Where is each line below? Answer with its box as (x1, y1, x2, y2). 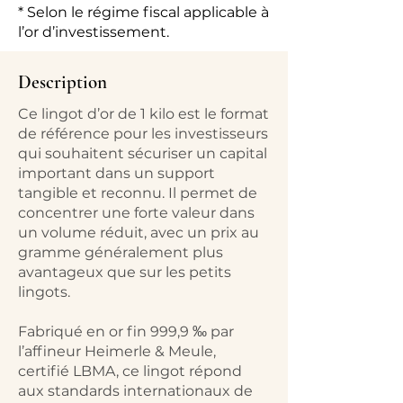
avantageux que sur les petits (18, 264, 231, 281)
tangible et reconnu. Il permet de (18, 184, 257, 201)
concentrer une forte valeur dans (18, 204, 255, 221)
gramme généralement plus (18, 244, 223, 261)
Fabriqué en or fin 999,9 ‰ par (18, 323, 234, 340)
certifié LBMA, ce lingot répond (18, 363, 242, 380)
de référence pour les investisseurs (18, 125, 268, 142)
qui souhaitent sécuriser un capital (18, 145, 267, 162)
